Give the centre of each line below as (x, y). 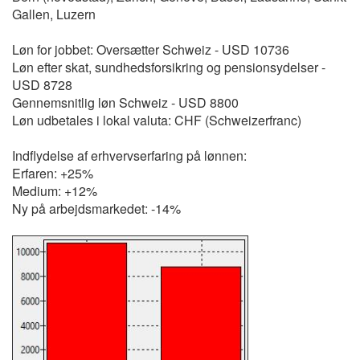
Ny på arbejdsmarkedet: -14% (96, 209)
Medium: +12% (55, 191)
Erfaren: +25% (53, 173)
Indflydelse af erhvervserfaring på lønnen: (129, 155)
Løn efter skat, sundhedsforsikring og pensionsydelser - (169, 67)
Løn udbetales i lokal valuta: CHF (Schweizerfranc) (157, 120)
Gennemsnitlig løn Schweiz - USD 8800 (125, 102)
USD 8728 (42, 85)
